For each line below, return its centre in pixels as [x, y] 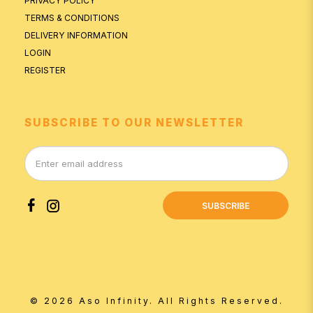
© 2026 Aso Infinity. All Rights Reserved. [156, 301]
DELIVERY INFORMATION [76, 36]
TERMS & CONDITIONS [72, 18]
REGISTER [45, 71]
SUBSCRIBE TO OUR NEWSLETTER [134, 123]
